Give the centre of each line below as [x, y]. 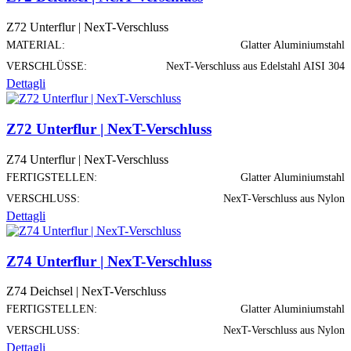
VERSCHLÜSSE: [47, 66]
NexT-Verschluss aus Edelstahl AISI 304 [255, 66]
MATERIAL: [36, 45]
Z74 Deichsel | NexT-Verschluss [86, 291]
